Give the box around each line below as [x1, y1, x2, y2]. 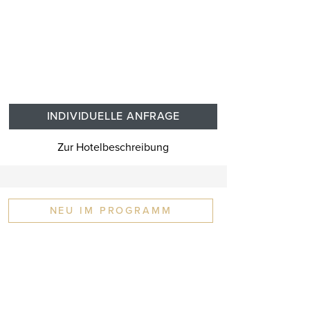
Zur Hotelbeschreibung [57, 140, 170, 155]
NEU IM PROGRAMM [49, 205, 172, 217]
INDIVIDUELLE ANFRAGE [46, 109, 180, 124]
